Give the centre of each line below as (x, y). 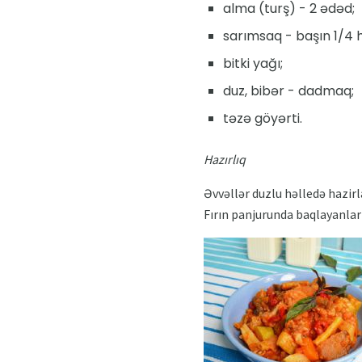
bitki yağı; (253, 64)
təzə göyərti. (263, 119)
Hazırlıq (225, 160)
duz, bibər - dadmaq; (288, 91)
